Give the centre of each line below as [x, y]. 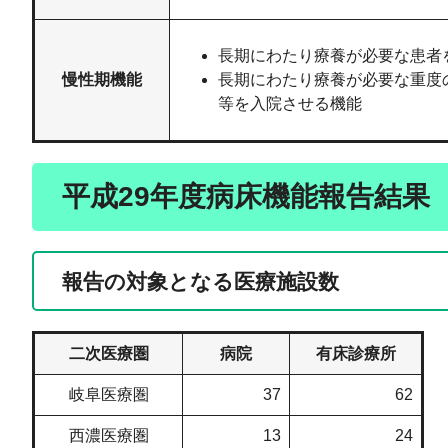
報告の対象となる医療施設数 [200, 282]
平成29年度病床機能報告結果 [246, 197]
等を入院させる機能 [290, 104]
